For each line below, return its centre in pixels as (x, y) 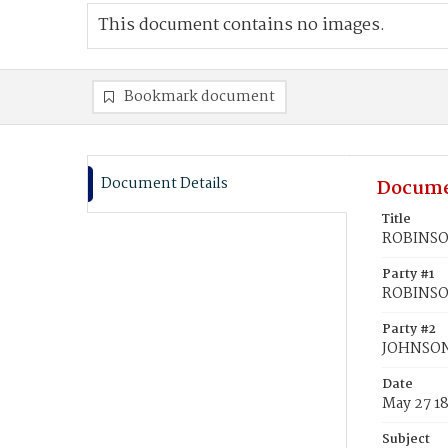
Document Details (164, 184)
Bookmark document (199, 97)
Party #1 (408, 274)
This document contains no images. (241, 25)
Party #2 (409, 329)
